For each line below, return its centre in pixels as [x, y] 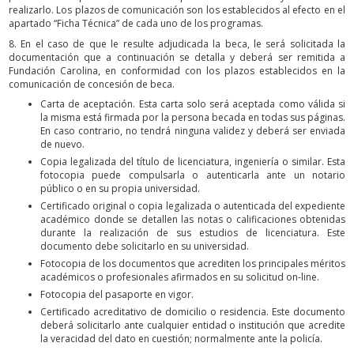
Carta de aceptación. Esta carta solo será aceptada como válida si [193, 104]
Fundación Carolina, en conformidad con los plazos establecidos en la [177, 70]
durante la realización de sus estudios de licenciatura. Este [193, 233]
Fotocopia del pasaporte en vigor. [117, 295]
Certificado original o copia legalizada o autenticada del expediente [193, 206]
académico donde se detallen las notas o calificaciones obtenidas [193, 220]
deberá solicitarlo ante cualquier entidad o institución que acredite [193, 326]
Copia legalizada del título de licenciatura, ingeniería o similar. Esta [193, 162]
